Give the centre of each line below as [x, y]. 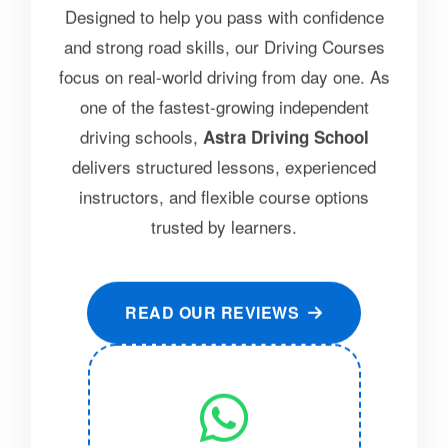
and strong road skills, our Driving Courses [224, 40]
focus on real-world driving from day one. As [224, 70]
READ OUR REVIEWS [217, 306]
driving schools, [141, 130]
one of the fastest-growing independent [224, 100]
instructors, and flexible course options [224, 190]
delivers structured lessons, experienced [224, 160]
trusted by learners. [224, 220]
